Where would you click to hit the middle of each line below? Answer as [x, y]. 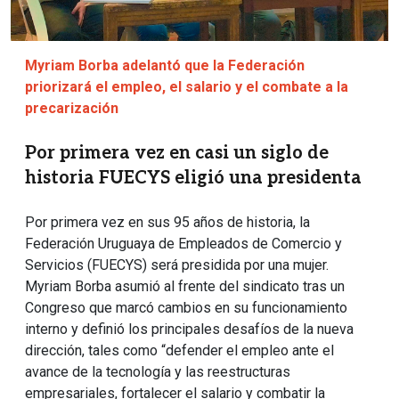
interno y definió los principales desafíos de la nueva [189, 329]
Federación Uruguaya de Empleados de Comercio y [183, 243]
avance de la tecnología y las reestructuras [158, 371]
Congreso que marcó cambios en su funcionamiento [186, 307]
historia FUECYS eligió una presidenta [193, 178]
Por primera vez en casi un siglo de [177, 153]
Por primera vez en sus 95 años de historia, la [167, 222]
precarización [72, 108]
